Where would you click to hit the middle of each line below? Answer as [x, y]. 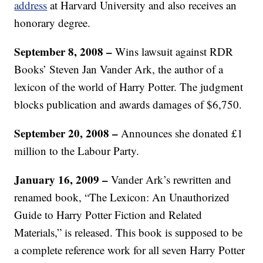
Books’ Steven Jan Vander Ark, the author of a [119, 69]
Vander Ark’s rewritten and [171, 179]
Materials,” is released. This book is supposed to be [129, 232]
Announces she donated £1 [182, 133]
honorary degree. [53, 23]
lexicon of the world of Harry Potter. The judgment [129, 87]
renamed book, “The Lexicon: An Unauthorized [122, 197]
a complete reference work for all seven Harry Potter [130, 250]
